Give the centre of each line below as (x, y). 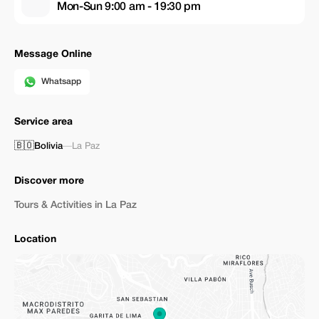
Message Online (53, 54)
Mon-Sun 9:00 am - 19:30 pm (129, 7)
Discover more (49, 181)
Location (35, 240)
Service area (43, 122)
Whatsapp (61, 82)
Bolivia (48, 146)
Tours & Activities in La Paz (75, 205)
